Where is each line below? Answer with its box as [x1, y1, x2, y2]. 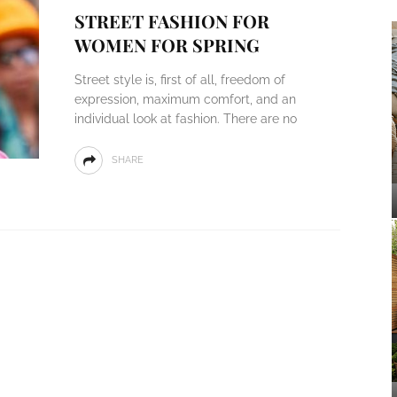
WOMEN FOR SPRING [74, 33, 260, 57]
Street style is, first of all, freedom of [74, 73, 285, 87]
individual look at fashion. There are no [74, 112, 297, 126]
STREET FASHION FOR [74, 9, 269, 33]
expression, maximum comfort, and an [74, 92, 296, 106]
